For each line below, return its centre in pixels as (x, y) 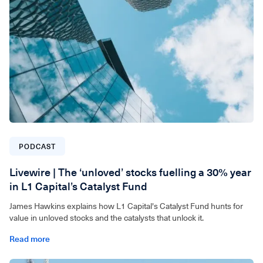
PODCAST (37, 146)
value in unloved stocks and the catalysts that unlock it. (107, 218)
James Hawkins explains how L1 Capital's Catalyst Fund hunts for (126, 206)
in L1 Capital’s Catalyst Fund (78, 186)
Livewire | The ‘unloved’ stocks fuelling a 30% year (130, 172)
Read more (30, 239)
